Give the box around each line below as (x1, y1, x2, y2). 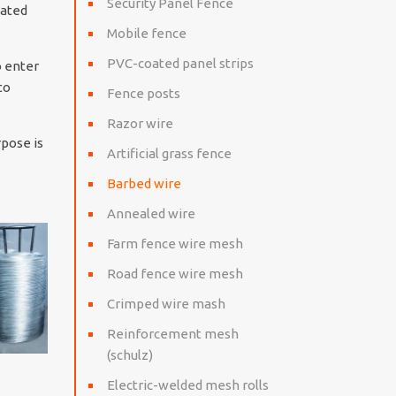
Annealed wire (106, 206, 195, 221)
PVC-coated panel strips (106, 56, 254, 71)
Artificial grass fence (106, 146, 232, 161)
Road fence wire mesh (106, 266, 243, 281)
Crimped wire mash (106, 296, 225, 311)
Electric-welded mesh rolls (106, 377, 269, 392)
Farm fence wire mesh (106, 236, 243, 251)
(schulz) (106, 347, 153, 362)
